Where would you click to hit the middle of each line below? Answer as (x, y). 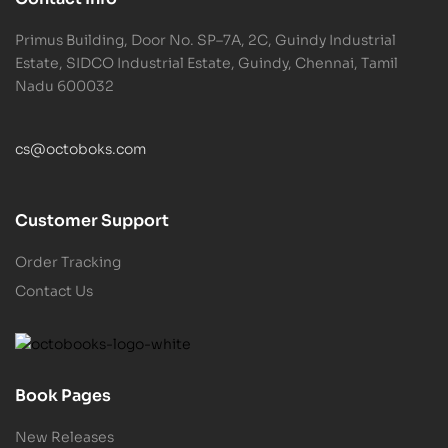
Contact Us (54, 290)
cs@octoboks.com (80, 149)
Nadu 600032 (64, 86)
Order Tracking (68, 261)
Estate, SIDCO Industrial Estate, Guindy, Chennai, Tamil (206, 63)
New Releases (64, 436)
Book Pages (63, 395)
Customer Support (92, 220)
